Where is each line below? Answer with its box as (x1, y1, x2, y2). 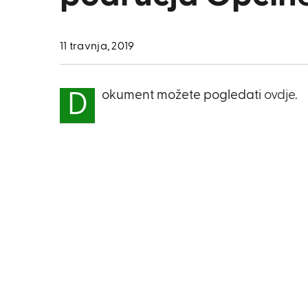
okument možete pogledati (102, 89, 264, 102)
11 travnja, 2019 (60, 41, 135, 52)
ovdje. (264, 89, 298, 102)
